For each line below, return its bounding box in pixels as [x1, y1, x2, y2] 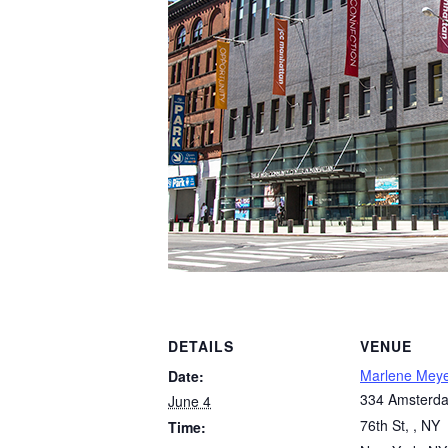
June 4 [168, 391, 211, 411]
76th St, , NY [360, 415, 440, 435]
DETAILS [168, 336, 234, 356]
